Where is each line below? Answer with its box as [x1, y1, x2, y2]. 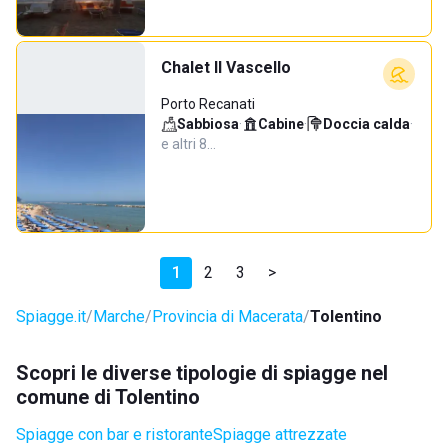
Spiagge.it [16, 307, 86, 326]
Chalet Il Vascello [161, 58, 291, 77]
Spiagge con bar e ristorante [16, 425, 213, 444]
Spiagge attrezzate [213, 425, 347, 444]
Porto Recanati [161, 96, 255, 112]
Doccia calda [323, 116, 410, 132]
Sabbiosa [177, 116, 239, 132]
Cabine [258, 116, 304, 132]
